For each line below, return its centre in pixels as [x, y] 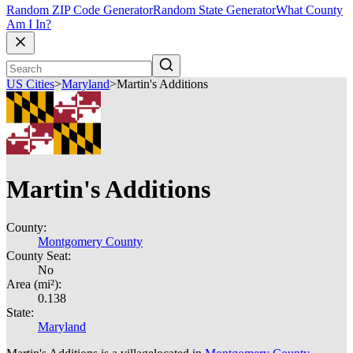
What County [309, 10]
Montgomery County [90, 242]
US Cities [30, 84]
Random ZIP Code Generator [80, 10]
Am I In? [29, 24]
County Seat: [39, 256]
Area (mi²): [34, 284]
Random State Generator [214, 10]
